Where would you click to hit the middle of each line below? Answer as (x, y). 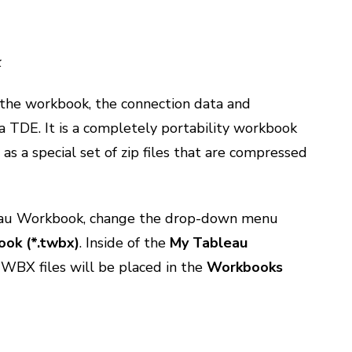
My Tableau (209, 243)
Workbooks (245, 267)
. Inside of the (125, 243)
